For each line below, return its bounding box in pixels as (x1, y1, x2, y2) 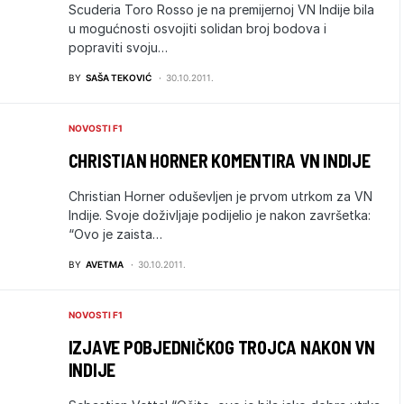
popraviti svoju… (68, 40, 168, 55)
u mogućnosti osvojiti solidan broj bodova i (68, 21, 326, 36)
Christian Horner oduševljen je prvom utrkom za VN (68, 188, 372, 204)
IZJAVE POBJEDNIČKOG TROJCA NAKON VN (68, 336, 375, 358)
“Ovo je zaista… (68, 226, 162, 242)
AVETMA (85, 259, 124, 270)
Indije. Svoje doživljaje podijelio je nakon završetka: (68, 207, 371, 223)
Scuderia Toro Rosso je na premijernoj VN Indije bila (68, 2, 374, 17)
